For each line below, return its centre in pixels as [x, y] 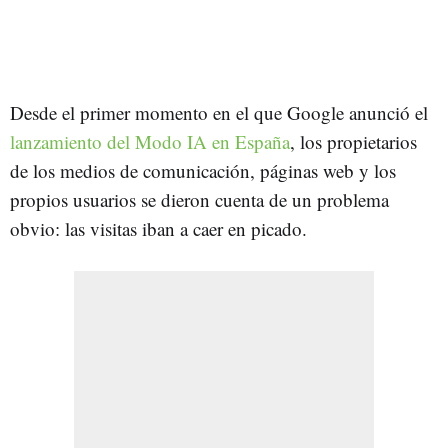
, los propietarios [353, 141]
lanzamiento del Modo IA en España [150, 141]
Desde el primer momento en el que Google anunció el [219, 112]
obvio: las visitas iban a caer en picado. [158, 228]
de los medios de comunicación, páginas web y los [203, 170]
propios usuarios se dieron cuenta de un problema [199, 199]
